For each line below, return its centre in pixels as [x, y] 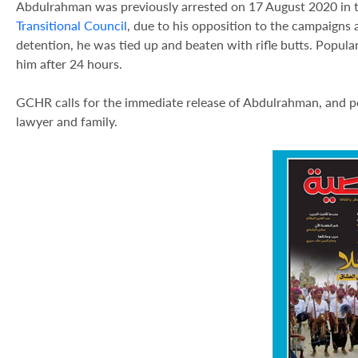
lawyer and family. [67, 121]
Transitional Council [72, 25]
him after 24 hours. [69, 64]
